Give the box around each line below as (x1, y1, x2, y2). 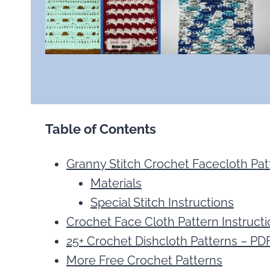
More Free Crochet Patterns (66, 253, 222, 268)
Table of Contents (45, 121, 156, 137)
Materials (90, 176, 142, 191)
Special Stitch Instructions (90, 195, 234, 210)
